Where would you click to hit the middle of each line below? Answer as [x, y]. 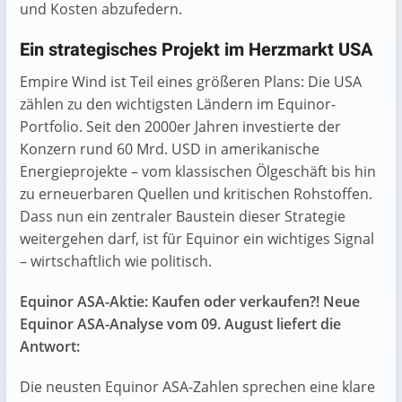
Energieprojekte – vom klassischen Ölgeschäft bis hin [198, 171]
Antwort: [50, 346]
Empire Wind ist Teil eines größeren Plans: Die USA [191, 81]
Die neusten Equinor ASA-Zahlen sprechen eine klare [197, 386]
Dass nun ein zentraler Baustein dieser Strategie [183, 216]
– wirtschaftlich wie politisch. [116, 261]
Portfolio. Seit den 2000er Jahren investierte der [180, 126]
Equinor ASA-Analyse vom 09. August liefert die [180, 323]
